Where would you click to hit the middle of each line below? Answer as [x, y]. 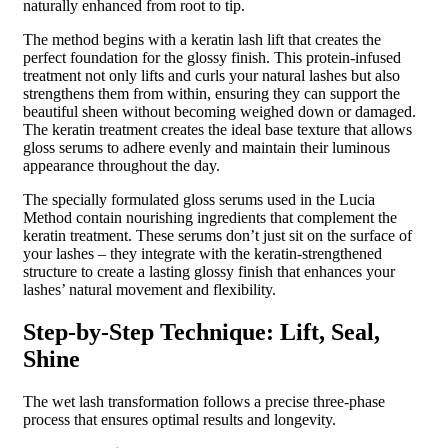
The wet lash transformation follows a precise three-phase [204, 401]
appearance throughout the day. [121, 165]
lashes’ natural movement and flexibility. [149, 289]
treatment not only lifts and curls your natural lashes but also [211, 75]
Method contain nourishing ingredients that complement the [210, 217]
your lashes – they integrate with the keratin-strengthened [202, 253]
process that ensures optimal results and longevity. [179, 419]
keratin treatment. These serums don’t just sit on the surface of [217, 235]
